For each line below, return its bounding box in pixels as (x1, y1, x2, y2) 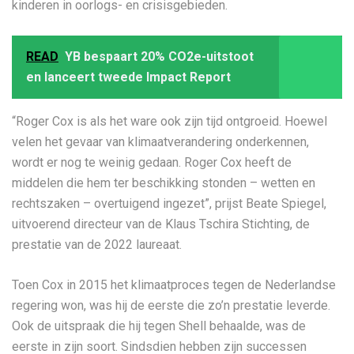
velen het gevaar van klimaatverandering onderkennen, (12, 134, 309, 149)
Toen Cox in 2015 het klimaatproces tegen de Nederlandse (12, 277, 336, 292)
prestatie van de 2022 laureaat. (12, 237, 182, 252)
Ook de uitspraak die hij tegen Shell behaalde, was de (12, 318, 306, 333)
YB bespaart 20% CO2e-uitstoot (65, 49, 254, 64)
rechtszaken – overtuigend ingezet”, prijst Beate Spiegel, (12, 196, 326, 211)
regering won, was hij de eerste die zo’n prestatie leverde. (12, 298, 330, 313)
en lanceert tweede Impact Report (26, 70, 231, 85)
